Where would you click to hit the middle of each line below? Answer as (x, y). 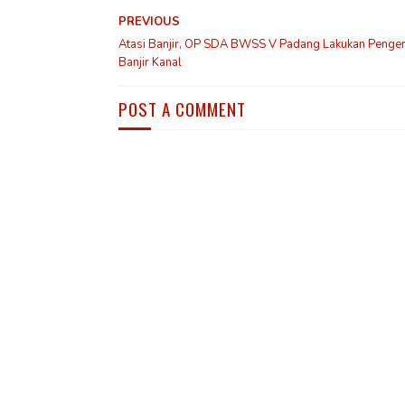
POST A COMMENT (182, 108)
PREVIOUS (149, 21)
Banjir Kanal (150, 62)
